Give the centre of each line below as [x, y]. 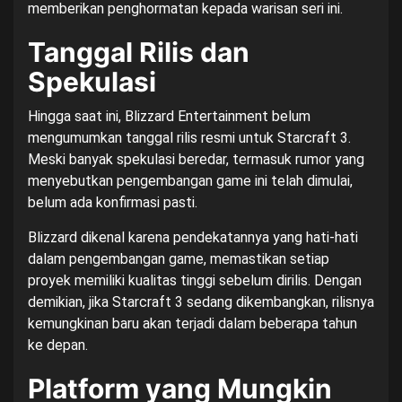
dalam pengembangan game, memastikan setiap [179, 259]
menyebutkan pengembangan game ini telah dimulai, [190, 181]
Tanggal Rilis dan [139, 52]
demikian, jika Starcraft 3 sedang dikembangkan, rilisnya [201, 302]
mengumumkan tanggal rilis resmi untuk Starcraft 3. [189, 138]
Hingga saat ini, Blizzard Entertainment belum [169, 117]
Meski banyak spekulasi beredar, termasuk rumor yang [196, 160]
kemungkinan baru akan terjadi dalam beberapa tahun [192, 324]
